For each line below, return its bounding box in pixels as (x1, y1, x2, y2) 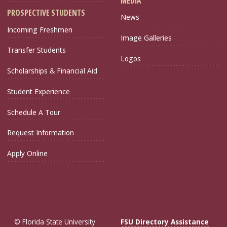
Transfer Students (7, 45, 66, 55)
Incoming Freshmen (7, 24, 72, 34)
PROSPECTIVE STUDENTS (7, 7, 85, 19)
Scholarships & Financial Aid (7, 66, 97, 76)
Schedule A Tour (7, 107, 60, 117)
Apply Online (7, 148, 48, 159)
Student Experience (7, 86, 70, 96)
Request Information (7, 128, 74, 138)
